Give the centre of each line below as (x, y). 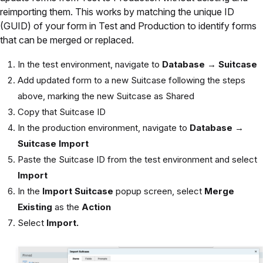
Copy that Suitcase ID (62, 112)
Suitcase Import (53, 144)
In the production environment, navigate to (104, 128)
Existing (35, 207)
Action (96, 207)
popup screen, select (159, 191)
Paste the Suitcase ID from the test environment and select (137, 160)
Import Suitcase (78, 191)
